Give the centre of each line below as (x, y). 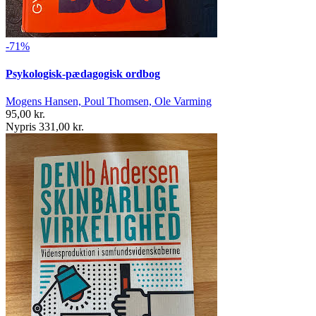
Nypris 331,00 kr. (45, 127)
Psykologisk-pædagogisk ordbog (83, 73)
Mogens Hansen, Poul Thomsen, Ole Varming (109, 102)
